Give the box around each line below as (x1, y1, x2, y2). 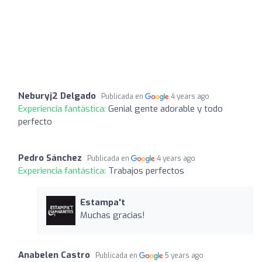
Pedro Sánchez (18, 151, 82, 164)
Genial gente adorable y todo (108, 102, 223, 115)
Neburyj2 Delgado (18, 89, 96, 102)
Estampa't (80, 196, 125, 208)
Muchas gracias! (80, 209, 145, 221)
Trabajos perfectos (108, 164, 184, 177)
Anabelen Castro (18, 249, 90, 261)
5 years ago (165, 250, 204, 260)
